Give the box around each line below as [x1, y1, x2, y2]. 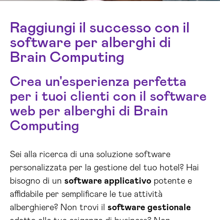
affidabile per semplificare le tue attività [10, 190, 163, 199]
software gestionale [108, 203, 191, 212]
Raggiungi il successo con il [10, 21, 190, 35]
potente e [151, 177, 192, 186]
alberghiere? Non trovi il [10, 203, 108, 212]
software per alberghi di [10, 35, 171, 50]
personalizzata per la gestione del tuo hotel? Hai [10, 164, 199, 172]
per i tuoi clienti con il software [10, 90, 207, 104]
